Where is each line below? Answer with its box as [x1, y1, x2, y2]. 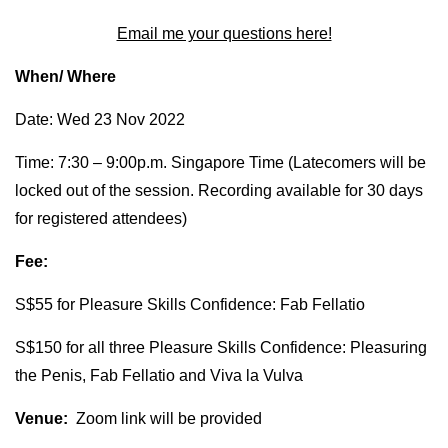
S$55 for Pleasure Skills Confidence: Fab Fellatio [15, 295, 365, 313]
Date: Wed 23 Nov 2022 [15, 110, 185, 128]
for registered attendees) [15, 209, 187, 227]
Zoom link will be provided [68, 409, 262, 427]
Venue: [15, 409, 68, 427]
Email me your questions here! [116, 24, 332, 42]
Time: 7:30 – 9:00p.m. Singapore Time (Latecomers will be [15, 153, 426, 171]
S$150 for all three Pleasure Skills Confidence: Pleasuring [15, 338, 427, 356]
